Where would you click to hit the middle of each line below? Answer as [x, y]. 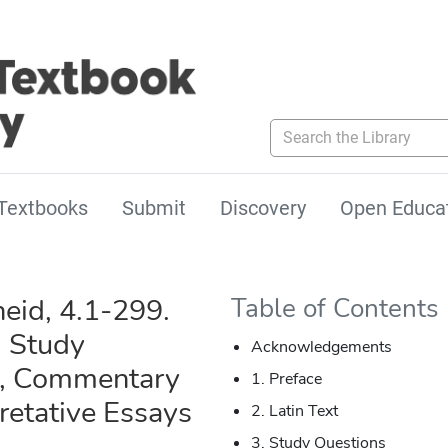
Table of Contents [334, 309]
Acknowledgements [321, 347]
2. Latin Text [294, 411]
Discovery [263, 208]
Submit [154, 208]
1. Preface [286, 379]
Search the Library [333, 128]
